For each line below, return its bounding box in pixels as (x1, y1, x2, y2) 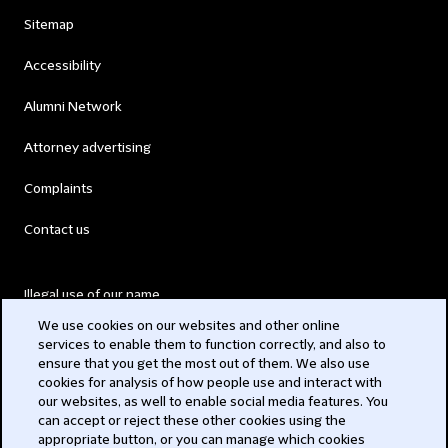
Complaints (24, 181, 93, 197)
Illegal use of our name (24, 287, 160, 303)
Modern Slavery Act (24, 369, 144, 385)
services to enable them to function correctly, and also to (38, 337, 387, 353)
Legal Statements (24, 328, 131, 344)
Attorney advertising (24, 140, 151, 156)
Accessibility (24, 58, 101, 74)
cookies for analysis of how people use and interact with (38, 375, 383, 391)
